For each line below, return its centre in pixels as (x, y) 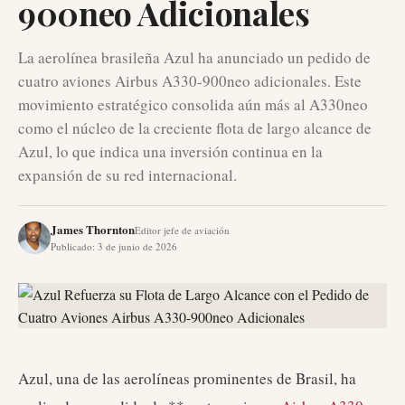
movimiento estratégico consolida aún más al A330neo (193, 104)
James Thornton (93, 229)
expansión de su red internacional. (127, 175)
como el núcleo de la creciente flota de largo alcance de (195, 128)
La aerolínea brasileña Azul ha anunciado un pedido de (194, 57)
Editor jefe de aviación (182, 230)
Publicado (71, 246)
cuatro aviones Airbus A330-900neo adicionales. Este (190, 81)
